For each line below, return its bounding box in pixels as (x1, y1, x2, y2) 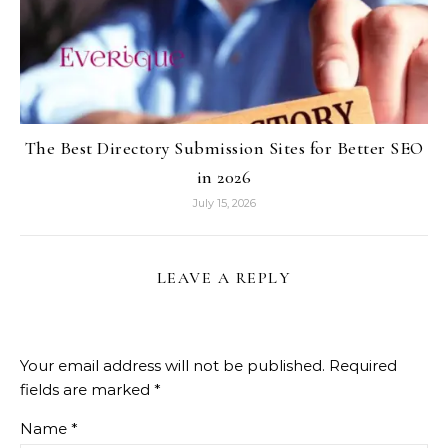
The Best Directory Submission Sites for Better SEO (24, 137, 424, 160)
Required (329, 356, 397, 376)
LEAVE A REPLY (156, 268, 292, 289)
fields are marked (20, 380, 154, 400)
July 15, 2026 (192, 196, 256, 211)
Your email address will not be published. (20, 356, 325, 376)
